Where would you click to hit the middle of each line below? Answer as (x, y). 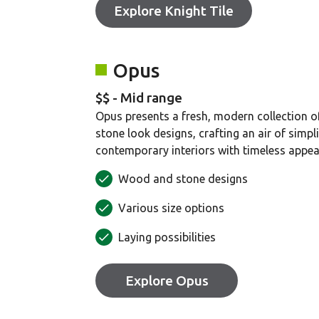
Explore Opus (167, 280)
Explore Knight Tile (174, 11)
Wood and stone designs (183, 178)
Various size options (171, 208)
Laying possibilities (167, 237)
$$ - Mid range (139, 97)
